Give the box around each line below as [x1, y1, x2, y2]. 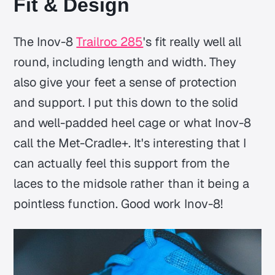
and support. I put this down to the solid [14, 95, 239, 111]
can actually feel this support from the [14, 155, 230, 172]
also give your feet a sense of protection [14, 74, 238, 91]
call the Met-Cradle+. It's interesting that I [14, 135, 247, 152]
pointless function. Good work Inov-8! [14, 196, 223, 212]
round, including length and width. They [14, 54, 237, 71]
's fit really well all [143, 34, 242, 50]
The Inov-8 [14, 34, 77, 50]
